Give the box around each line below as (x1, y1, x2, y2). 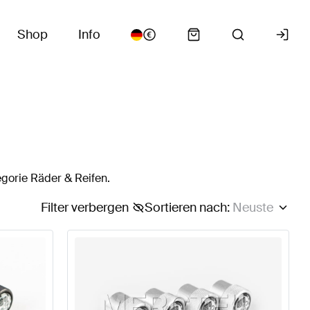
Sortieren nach (144, 199, 227, 216)
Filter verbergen (40, 199, 129, 216)
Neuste (232, 199, 273, 216)
